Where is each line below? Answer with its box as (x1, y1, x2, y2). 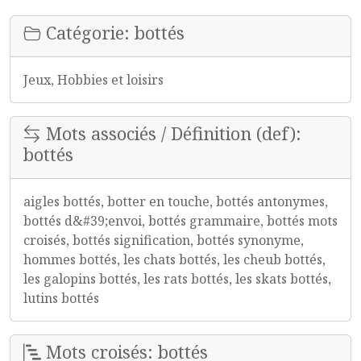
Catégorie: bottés (41, 21, 185, 44)
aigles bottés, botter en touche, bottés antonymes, (23, 193, 328, 210)
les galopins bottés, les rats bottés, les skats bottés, (23, 270, 331, 288)
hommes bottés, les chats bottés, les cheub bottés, (23, 251, 326, 268)
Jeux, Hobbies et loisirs (23, 71, 164, 89)
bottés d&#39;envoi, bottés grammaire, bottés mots (23, 212, 338, 230)
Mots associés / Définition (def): (41, 122, 301, 145)
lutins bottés (23, 289, 99, 307)
